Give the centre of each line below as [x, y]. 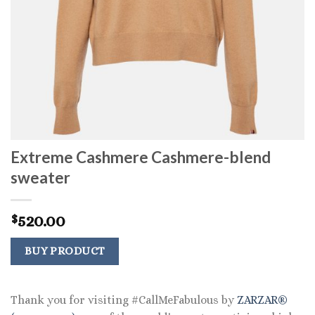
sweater [40, 178]
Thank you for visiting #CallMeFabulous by [124, 300]
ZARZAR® [262, 300]
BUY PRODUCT [65, 251]
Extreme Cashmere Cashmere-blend [141, 157]
